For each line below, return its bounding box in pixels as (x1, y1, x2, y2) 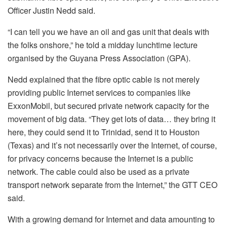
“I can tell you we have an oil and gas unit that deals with (8, 25, 209, 37)
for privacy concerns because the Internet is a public (8, 152, 193, 164)
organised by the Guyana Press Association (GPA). (8, 52, 191, 64)
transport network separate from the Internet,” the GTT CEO (8, 178, 217, 191)
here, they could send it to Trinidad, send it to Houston (8, 126, 200, 138)
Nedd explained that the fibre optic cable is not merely (8, 73, 200, 85)
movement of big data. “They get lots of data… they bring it (8, 112, 215, 125)
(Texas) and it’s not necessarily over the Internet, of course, (8, 139, 217, 151)
